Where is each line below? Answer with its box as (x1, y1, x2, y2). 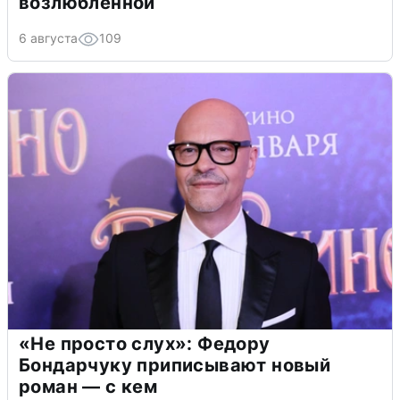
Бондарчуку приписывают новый (19, 354, 331, 377)
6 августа (19, 30, 78, 46)
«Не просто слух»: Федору (19, 333, 271, 355)
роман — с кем (19, 376, 158, 398)
